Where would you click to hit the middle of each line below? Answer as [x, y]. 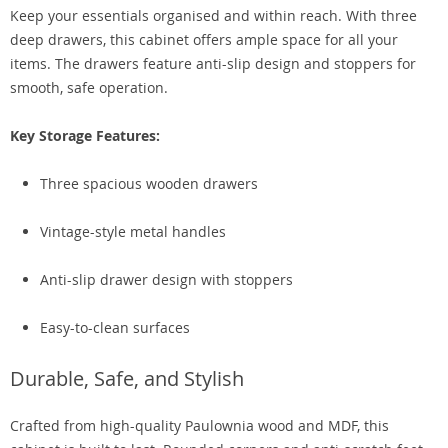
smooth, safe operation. [89, 87]
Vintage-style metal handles [133, 231]
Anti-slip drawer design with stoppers [166, 279]
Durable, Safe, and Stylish [127, 378]
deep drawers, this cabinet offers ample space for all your [204, 39]
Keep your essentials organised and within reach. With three [213, 15]
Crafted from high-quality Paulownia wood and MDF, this [199, 425]
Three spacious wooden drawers [149, 183]
